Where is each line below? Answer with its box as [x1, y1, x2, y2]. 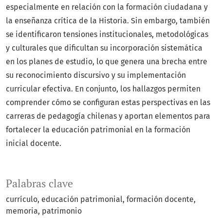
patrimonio [42, 206, 82, 216]
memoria [6, 206, 38, 216]
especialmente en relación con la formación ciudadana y [6, 2, 208, 12]
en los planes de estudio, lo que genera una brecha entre [6, 57, 207, 67]
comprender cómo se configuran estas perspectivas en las [6, 98, 210, 108]
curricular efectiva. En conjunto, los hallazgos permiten [6, 84, 200, 94]
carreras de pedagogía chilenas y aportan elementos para [6, 111, 210, 121]
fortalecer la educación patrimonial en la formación [6, 125, 190, 135]
